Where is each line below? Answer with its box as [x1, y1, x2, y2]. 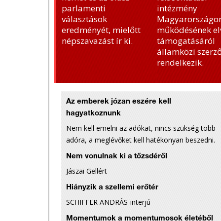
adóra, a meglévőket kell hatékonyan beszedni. [66, 135, 215, 145]
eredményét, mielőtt [62, 24, 141, 36]
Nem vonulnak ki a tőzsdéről [66, 153, 167, 160]
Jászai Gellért [66, 166, 107, 176]
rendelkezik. [157, 57, 204, 68]
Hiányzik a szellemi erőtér [66, 184, 158, 191]
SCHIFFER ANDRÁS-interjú [66, 197, 150, 207]
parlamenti [62, 2, 106, 14]
